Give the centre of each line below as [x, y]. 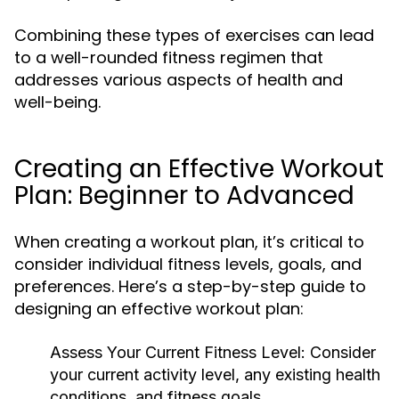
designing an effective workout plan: [159, 309]
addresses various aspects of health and [179, 80]
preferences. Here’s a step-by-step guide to [190, 286]
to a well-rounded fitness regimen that [169, 57]
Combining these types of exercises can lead [194, 35]
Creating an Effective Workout [199, 169]
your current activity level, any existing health [215, 375]
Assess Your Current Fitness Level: [178, 352]
